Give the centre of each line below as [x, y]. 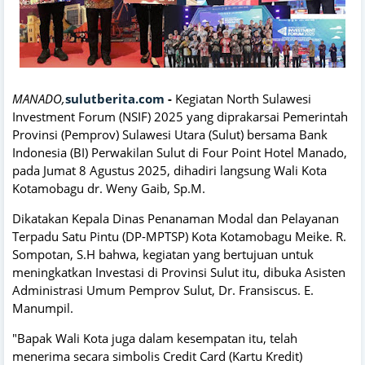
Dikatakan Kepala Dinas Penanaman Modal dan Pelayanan [176, 218]
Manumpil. [43, 308]
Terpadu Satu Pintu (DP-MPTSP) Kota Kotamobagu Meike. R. [179, 236]
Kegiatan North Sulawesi [243, 98]
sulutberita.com [115, 98]
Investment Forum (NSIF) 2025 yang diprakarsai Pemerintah [180, 116]
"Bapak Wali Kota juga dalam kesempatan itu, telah [155, 338]
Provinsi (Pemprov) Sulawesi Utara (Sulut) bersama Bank [170, 134]
